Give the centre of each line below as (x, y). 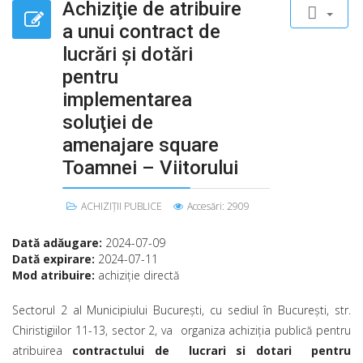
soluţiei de (108, 122)
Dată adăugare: (59, 243)
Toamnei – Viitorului (150, 168)
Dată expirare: (55, 259)
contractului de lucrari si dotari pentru (211, 350)
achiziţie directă (139, 275)
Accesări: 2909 (218, 206)
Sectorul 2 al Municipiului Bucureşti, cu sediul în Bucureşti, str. (181, 310)
